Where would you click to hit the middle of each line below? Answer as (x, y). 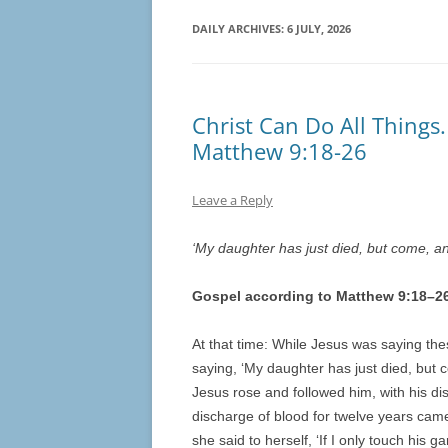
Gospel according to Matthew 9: (301, 296)
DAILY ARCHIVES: (239, 29)
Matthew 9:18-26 (279, 151)
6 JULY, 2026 (319, 29)
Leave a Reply (232, 200)
